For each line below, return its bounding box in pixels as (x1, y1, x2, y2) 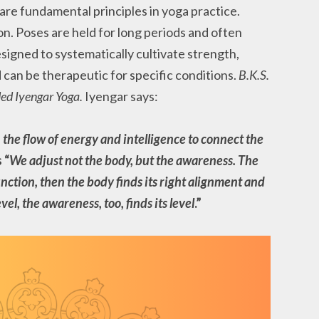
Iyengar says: (83, 88, 158, 104)
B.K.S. (239, 66, 269, 83)
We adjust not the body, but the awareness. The (9, 152, 258, 169)
